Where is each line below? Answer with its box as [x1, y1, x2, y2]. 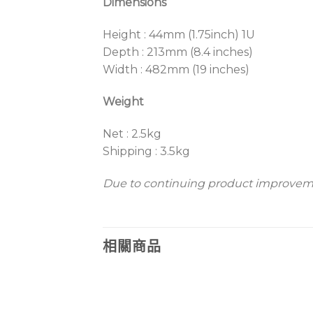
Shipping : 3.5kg [103, 144, 190, 158]
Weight [103, 94, 144, 108]
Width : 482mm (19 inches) [103, 63, 249, 77]
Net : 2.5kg [103, 126, 161, 140]
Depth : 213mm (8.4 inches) [103, 45, 253, 59]
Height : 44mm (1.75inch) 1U [103, 28, 255, 42]
